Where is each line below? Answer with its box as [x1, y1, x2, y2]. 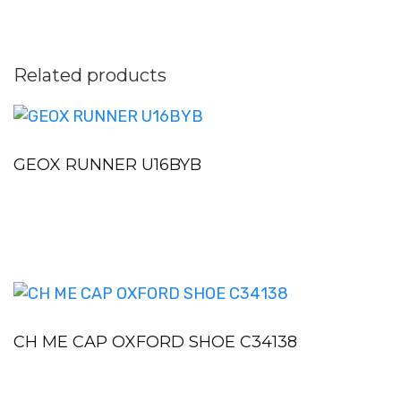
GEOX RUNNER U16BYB [13, 155, 201, 175]
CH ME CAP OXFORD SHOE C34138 [13, 332, 297, 353]
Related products [13, 64, 166, 87]
